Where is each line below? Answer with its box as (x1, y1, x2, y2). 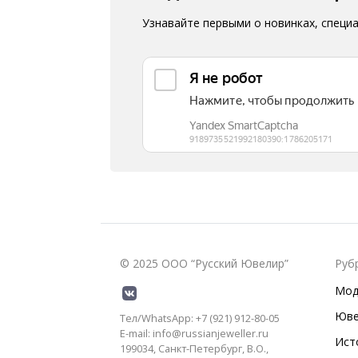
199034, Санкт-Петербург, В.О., (120, 341, 268, 356)
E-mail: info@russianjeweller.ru (120, 326, 268, 340)
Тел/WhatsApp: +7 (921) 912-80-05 (120, 311, 280, 325)
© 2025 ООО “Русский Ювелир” (120, 256, 288, 271)
